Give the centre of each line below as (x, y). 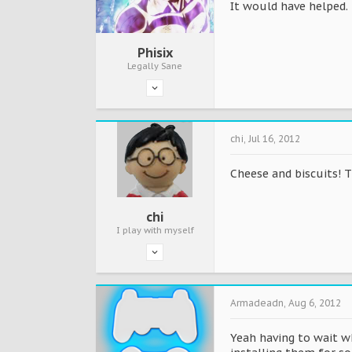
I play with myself (155, 231)
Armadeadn (257, 303)
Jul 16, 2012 (274, 139)
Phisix (155, 53)
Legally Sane (155, 66)
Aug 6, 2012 (315, 303)
